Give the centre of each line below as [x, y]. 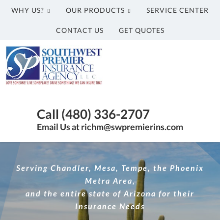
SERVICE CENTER [178, 10]
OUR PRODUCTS [95, 10]
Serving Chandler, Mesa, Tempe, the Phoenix [110, 168]
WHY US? [28, 10]
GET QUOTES [141, 30]
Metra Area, [110, 180]
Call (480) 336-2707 [93, 114]
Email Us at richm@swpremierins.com [110, 127]
